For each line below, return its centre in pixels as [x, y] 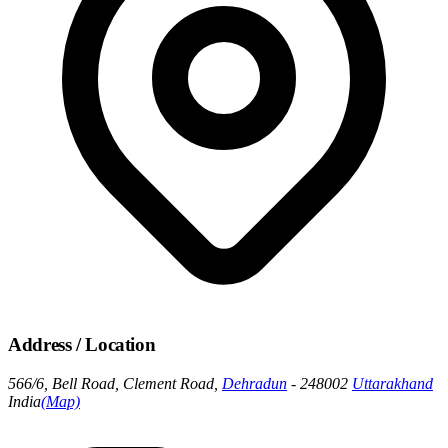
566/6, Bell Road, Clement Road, [115, 384]
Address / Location [82, 345]
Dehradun [254, 384]
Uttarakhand [392, 384]
